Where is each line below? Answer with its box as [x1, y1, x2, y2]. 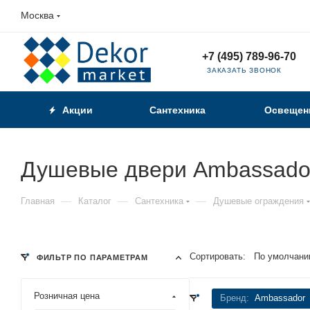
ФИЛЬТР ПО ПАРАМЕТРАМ [34, 253, 148, 262]
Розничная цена [34, 290, 100, 301]
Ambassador [255, 292, 305, 303]
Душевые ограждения [213, 195, 304, 206]
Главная [21, 195, 55, 206]
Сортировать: [190, 250, 246, 262]
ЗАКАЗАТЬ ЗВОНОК [207, 66, 282, 74]
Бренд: [220, 292, 252, 303]
